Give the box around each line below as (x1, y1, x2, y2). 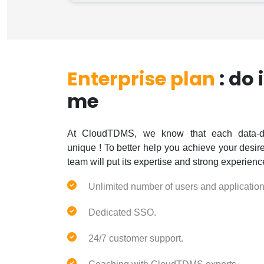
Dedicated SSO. (88, 207, 156, 217)
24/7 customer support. (88, 233, 183, 243)
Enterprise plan (67, 65, 215, 92)
